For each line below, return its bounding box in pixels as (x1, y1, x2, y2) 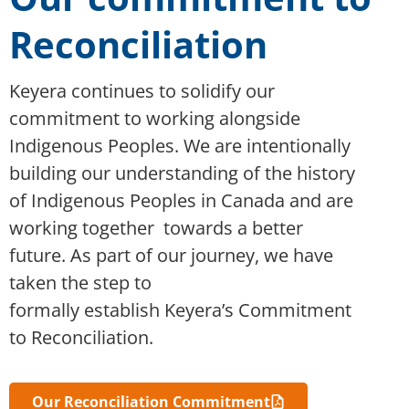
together (82, 215, 159, 240)
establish (84, 297, 160, 322)
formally (9, 297, 84, 322)
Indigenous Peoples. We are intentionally (9, 132, 351, 158)
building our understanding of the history (9, 160, 355, 185)
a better (233, 215, 303, 240)
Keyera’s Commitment (160, 297, 351, 322)
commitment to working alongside (9, 105, 300, 131)
